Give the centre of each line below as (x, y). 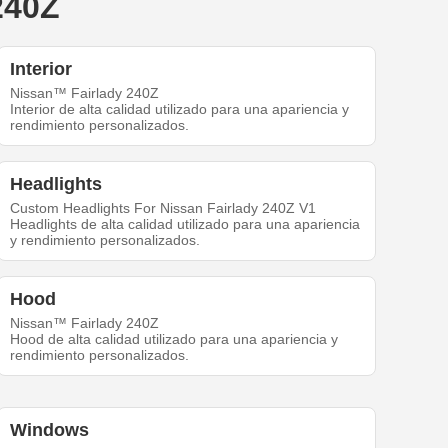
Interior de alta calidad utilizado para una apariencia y (180, 109)
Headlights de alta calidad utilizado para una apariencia (185, 224)
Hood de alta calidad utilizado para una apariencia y (174, 339)
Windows (50, 430)
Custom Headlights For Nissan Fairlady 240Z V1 (163, 208)
